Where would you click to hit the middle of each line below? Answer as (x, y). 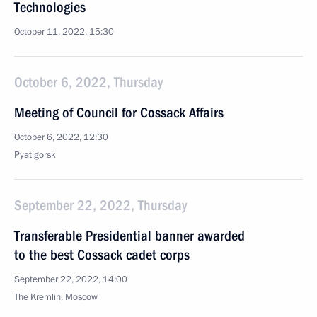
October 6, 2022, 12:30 (61, 137)
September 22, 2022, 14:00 (71, 279)
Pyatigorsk (35, 155)
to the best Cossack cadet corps (102, 255)
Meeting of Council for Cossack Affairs (119, 113)
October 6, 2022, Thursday (88, 82)
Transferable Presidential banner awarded (129, 236)
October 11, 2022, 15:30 (64, 32)
